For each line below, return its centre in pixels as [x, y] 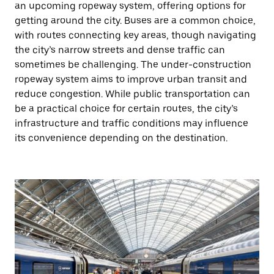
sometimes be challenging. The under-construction [133, 65]
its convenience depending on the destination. [121, 138]
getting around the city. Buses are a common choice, [135, 20]
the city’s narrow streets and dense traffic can [120, 50]
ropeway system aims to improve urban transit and [131, 79]
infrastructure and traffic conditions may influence [131, 123]
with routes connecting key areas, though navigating [135, 35]
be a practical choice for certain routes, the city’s [126, 109]
